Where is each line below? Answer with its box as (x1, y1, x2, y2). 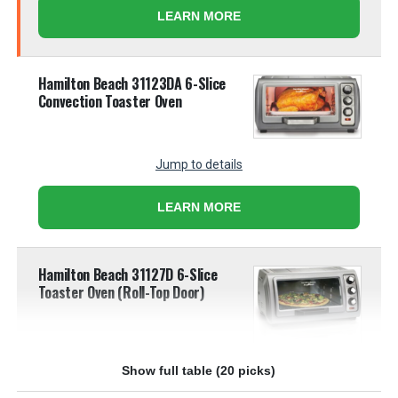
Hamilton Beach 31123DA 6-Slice (37, 72, 227, 94)
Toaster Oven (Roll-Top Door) (37, 281, 204, 303)
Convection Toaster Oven (37, 90, 182, 112)
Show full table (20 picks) (122, 363, 276, 378)
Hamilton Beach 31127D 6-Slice (37, 263, 218, 285)
